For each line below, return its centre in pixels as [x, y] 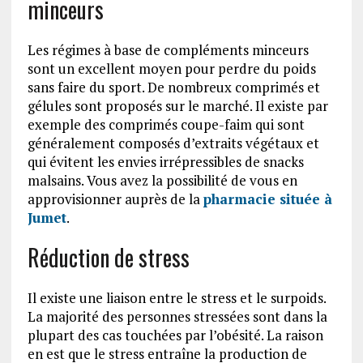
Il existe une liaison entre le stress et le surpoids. [176, 297]
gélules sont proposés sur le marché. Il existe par [177, 105]
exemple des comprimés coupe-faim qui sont [166, 124]
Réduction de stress [108, 257]
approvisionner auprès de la [115, 199]
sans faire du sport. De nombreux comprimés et [173, 87]
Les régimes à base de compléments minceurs [168, 49]
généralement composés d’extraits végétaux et [173, 143]
